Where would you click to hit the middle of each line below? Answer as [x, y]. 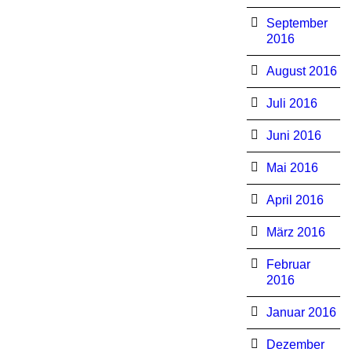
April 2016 [295, 200]
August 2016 [301, 71]
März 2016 [295, 232]
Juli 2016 [291, 103]
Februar [288, 264]
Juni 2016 [293, 136]
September [297, 23]
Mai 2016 [292, 168]
